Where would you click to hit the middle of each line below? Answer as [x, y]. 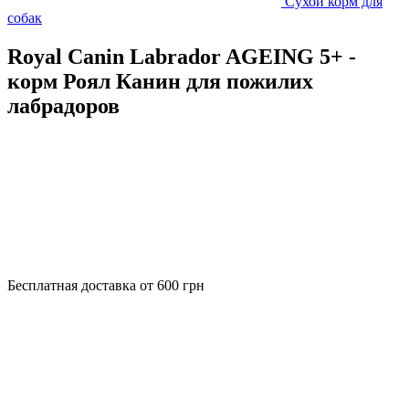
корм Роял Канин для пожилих [160, 81]
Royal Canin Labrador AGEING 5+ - [182, 56]
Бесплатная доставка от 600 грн [106, 285]
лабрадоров [63, 105]
